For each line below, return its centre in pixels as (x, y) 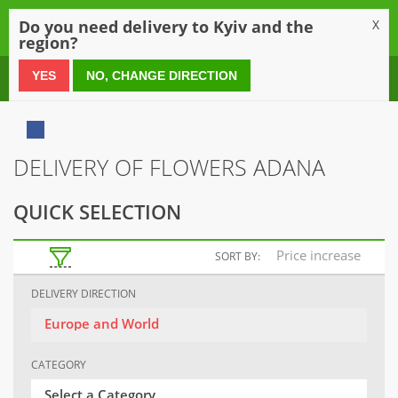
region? (48, 43)
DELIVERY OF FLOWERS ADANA (169, 167)
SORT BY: (238, 256)
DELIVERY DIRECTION (84, 294)
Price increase (318, 255)
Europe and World (102, 324)
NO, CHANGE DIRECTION (162, 76)
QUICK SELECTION (97, 211)
